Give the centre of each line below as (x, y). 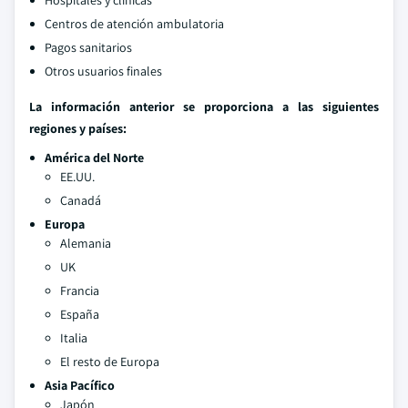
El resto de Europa (110, 362)
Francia (80, 291)
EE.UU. (77, 177)
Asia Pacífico (80, 385)
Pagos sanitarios (88, 47)
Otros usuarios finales (103, 71)
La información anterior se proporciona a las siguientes (204, 107)
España (80, 314)
